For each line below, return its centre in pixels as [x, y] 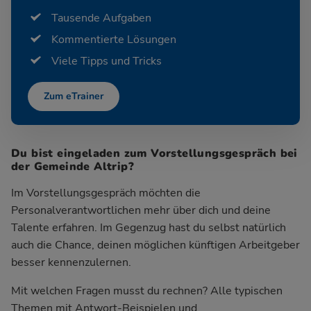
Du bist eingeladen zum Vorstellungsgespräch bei [154, 153]
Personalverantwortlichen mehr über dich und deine [141, 210]
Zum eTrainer [74, 96]
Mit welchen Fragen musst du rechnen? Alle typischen [147, 291]
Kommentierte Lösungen [114, 39]
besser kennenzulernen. [71, 262]
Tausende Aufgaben [101, 18]
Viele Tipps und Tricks [107, 61]
